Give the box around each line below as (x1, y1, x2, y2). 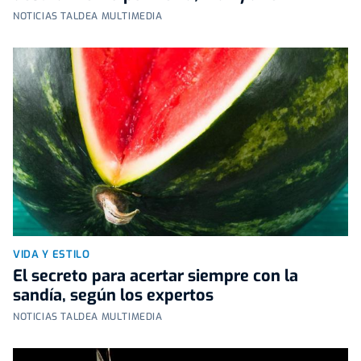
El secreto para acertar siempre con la (13, 265, 298, 287)
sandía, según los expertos (13, 284, 214, 306)
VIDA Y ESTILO (13, 247, 90, 261)
